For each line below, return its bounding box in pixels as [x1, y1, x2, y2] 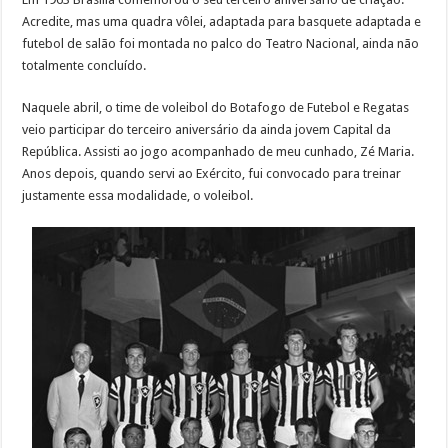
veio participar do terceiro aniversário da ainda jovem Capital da [22, 122, 392, 138]
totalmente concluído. [22, 58, 147, 74]
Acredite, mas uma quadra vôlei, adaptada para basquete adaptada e [22, 14, 422, 30]
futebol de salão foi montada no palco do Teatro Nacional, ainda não [22, 36, 420, 52]
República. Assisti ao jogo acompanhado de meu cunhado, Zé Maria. [22, 144, 415, 160]
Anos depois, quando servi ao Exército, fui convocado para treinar [22, 166, 402, 182]
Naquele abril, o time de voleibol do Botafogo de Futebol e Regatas [22, 100, 410, 116]
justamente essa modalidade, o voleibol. [22, 188, 254, 204]
